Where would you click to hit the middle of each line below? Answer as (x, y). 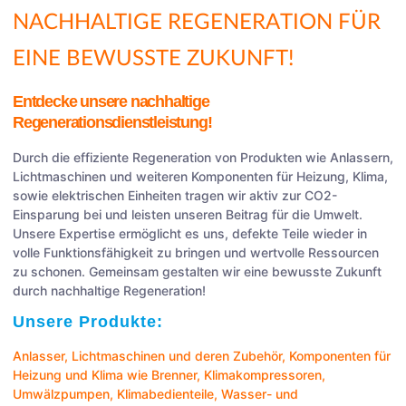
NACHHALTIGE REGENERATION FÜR (197, 22)
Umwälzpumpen (61, 394)
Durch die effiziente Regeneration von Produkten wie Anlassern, (203, 157)
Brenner (174, 375)
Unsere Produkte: (88, 322)
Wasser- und (260, 394)
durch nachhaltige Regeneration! (109, 290)
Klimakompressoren (263, 375)
